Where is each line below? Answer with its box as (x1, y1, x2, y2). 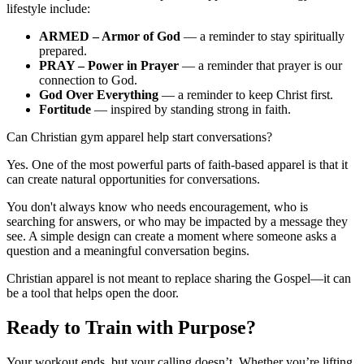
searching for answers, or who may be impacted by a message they (6, 214, 348, 228)
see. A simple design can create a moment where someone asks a (6, 229, 336, 243)
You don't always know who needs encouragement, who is (6, 200, 308, 214)
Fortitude (39, 102, 91, 116)
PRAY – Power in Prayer (39, 58, 179, 72)
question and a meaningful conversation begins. (6, 244, 249, 258)
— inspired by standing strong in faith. (91, 102, 291, 116)
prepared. (39, 44, 87, 58)
